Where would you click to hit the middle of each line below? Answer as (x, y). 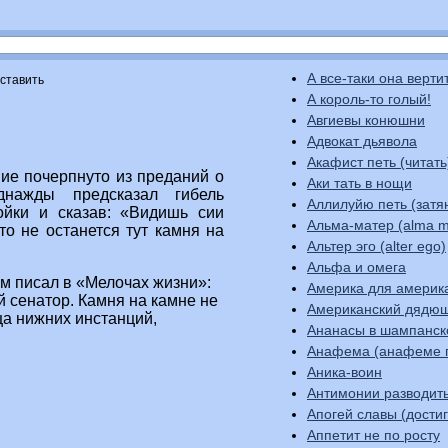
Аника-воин (344, 372)
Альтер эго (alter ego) (376, 246)
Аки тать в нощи (359, 183)
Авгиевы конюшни (366, 120)
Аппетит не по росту (373, 435)
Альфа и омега (356, 267)
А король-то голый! (369, 99)
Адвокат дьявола (362, 141)
